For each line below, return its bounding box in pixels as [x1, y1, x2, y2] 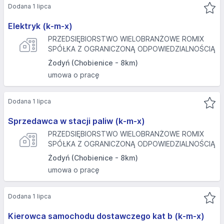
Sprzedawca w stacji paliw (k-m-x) [8, 116, 145, 126]
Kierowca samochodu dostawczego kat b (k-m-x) [8, 211, 204, 221]
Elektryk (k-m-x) [8, 21, 72, 31]
